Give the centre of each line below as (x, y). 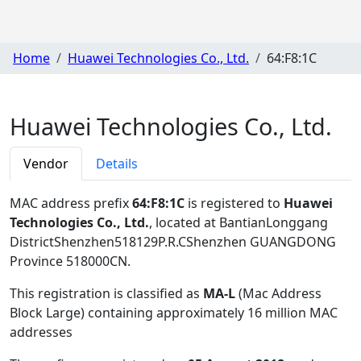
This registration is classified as (106, 293)
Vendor (46, 163)
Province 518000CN (68, 261)
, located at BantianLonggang (239, 222)
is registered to (234, 203)
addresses (41, 332)
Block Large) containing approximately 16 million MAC (174, 312)
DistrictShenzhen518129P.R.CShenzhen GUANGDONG (173, 241)
